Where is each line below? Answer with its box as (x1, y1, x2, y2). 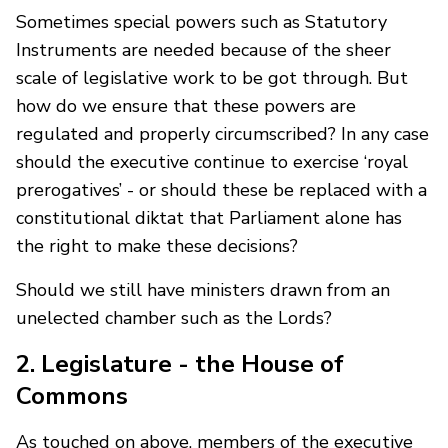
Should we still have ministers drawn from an (16, 277, 390, 302)
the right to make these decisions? (16, 233, 298, 258)
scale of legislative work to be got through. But (16, 65, 408, 90)
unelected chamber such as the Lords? (16, 305, 332, 330)
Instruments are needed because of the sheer (16, 37, 391, 62)
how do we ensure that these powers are (16, 93, 356, 118)
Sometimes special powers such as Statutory (16, 9, 387, 34)
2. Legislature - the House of (16, 347, 344, 380)
